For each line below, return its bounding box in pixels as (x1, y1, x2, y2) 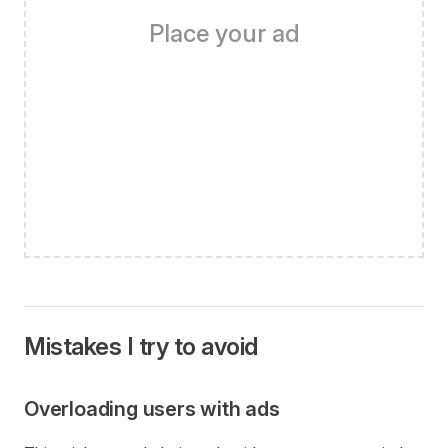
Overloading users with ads (24, 396, 280, 421)
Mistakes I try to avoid (24, 331, 258, 361)
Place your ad (148, 18, 300, 48)
